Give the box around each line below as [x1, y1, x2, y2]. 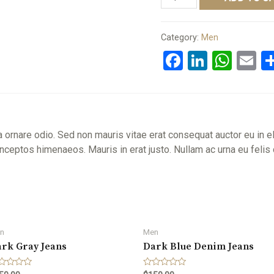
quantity [160, 16, 194, 28]
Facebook [183, 49, 265, 73]
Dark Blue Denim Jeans [143, 240, 254, 253]
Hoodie [160, 1, 192, 13]
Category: [161, 32, 202, 43]
